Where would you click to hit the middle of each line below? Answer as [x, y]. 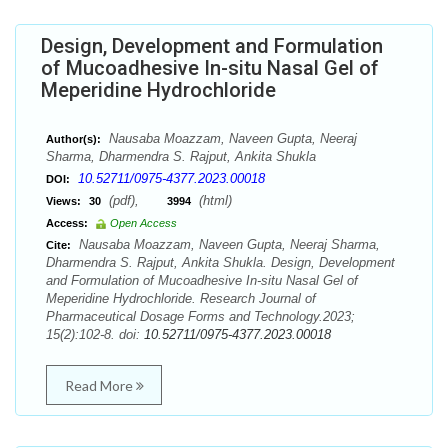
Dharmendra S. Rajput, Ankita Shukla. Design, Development [220, 262]
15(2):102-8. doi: [95, 334]
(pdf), [136, 200]
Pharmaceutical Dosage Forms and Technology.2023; [200, 316]
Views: [63, 201]
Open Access [143, 223]
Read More [100, 385]
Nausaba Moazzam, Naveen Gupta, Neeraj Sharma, [227, 244]
